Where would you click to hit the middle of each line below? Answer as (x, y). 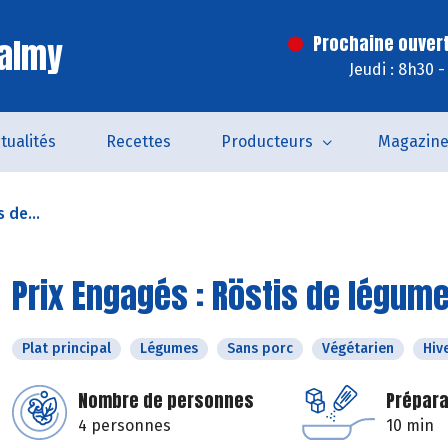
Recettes (138, 141)
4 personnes (124, 425)
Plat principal (66, 348)
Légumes (169, 348)
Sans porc (260, 348)
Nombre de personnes (166, 400)
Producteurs (267, 141)
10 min (410, 425)
